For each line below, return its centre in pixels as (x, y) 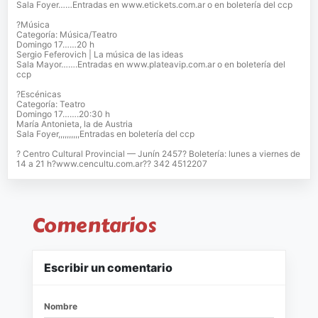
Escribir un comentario (108, 268)
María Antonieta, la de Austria (75, 124)
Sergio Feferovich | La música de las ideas (100, 55)
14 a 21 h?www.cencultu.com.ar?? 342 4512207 (112, 164)
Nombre (61, 307)
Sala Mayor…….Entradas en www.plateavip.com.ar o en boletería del (151, 65)
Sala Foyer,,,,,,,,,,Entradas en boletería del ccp (105, 134)
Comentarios (94, 226)
